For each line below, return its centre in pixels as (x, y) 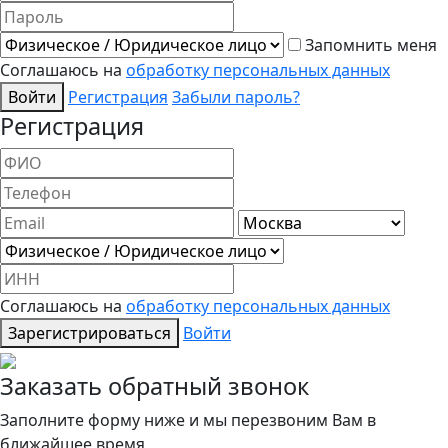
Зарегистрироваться (89, 332)
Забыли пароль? (236, 96)
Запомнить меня (371, 44)
